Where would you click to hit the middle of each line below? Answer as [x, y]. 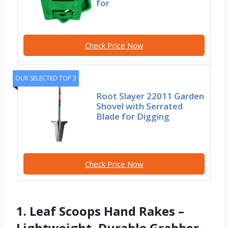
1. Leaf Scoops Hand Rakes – [100, 211]
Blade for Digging [133, 117]
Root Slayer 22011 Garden [150, 96]
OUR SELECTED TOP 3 [46, 78]
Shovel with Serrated [140, 106]
